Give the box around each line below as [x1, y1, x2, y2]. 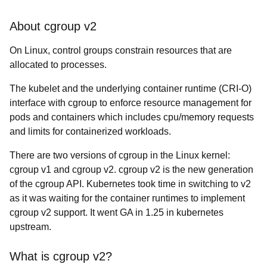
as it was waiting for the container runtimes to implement [10, 193, 245, 203]
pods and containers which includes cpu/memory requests [10, 112, 254, 122]
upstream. [10, 222, 51, 232]
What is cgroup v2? [10, 250, 112, 263]
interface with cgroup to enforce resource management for [10, 98, 252, 108]
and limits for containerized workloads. [10, 126, 171, 136]
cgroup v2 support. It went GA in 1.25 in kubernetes [10, 207, 223, 218]
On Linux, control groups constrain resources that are [10, 45, 232, 55]
